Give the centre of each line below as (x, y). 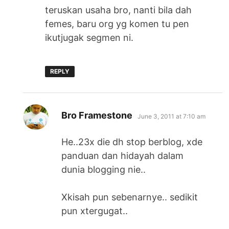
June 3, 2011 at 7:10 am (172, 116)
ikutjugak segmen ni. (89, 37)
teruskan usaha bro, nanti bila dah (119, 10)
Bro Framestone (97, 115)
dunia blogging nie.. (104, 169)
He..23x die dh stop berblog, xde (132, 142)
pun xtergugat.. (95, 211)
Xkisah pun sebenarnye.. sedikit (130, 197)
